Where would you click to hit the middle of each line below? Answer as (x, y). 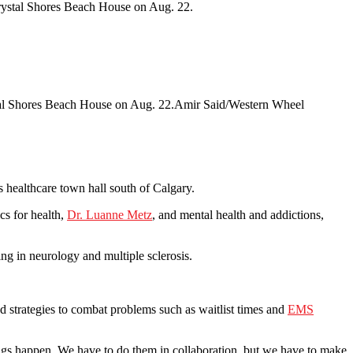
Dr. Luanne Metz (110, 215)
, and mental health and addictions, (238, 215)
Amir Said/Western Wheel (239, 105)
